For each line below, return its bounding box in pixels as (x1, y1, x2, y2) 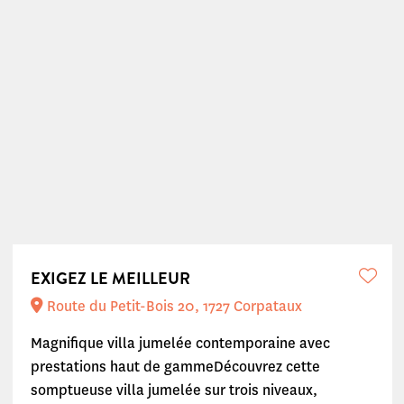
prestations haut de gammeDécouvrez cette (30, 357, 320, 376)
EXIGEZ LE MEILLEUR (30, 267, 190, 290)
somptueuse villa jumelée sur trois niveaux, (30, 381, 317, 399)
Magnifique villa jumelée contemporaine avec (30, 334, 330, 353)
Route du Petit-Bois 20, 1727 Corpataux (42, 297, 302, 316)
